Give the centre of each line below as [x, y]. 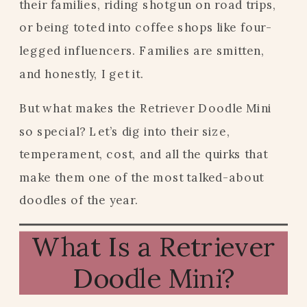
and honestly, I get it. [82, 73]
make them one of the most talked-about [142, 177]
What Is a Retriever [153, 246]
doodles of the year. [79, 200]
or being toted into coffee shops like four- [146, 27]
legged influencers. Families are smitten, [142, 50]
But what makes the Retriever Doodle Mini [146, 108]
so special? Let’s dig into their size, [125, 131]
